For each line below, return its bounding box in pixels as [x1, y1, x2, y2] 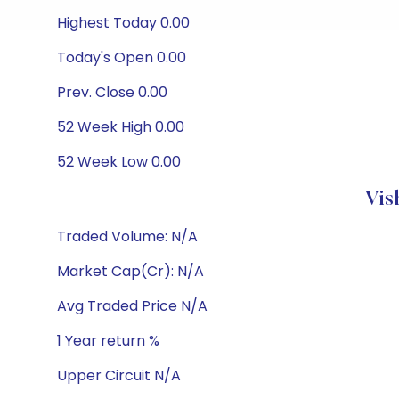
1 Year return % [57, 330, 159, 351]
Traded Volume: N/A [57, 226, 198, 247]
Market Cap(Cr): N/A [57, 261, 204, 281]
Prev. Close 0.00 [57, 82, 167, 102]
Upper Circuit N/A [57, 365, 181, 386]
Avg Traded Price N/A [57, 296, 208, 316]
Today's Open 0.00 [57, 47, 186, 68]
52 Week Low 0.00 [57, 151, 181, 172]
